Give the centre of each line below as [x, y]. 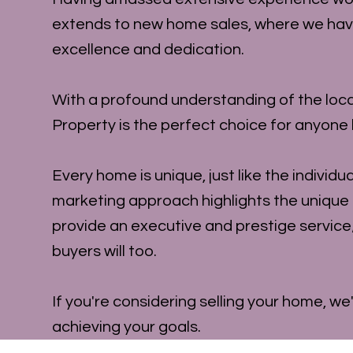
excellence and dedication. [149, 49]
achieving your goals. [127, 327]
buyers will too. [105, 251]
